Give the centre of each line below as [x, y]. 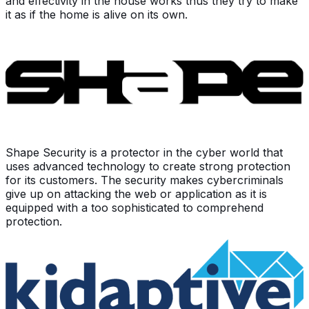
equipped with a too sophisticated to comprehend [134, 207]
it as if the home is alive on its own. [97, 15]
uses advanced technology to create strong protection [148, 166]
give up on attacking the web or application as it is [136, 193]
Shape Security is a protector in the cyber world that [144, 152]
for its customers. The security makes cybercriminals [144, 180]
